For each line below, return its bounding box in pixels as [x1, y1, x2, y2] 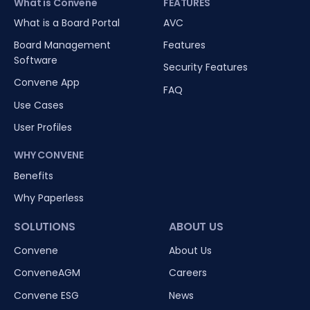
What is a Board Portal [14, 16, 120, 30]
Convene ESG [14, 288, 79, 302]
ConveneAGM [14, 266, 80, 280]
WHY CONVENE [14, 148, 84, 163]
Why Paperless [14, 191, 84, 206]
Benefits [14, 168, 53, 183]
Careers [169, 266, 207, 280]
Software [14, 53, 57, 68]
